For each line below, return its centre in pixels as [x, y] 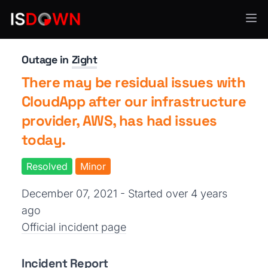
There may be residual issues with [134, 82]
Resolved [47, 166]
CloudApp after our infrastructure [134, 101]
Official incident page [74, 227]
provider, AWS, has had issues [119, 121]
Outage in [47, 60]
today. [44, 140]
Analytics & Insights [62, 25]
